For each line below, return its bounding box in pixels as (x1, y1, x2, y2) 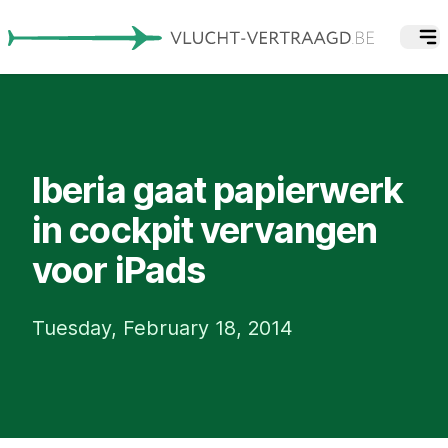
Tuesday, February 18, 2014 (32, 315, 293, 340)
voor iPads (32, 247, 206, 292)
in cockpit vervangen (32, 207, 378, 252)
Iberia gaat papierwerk (32, 167, 404, 212)
